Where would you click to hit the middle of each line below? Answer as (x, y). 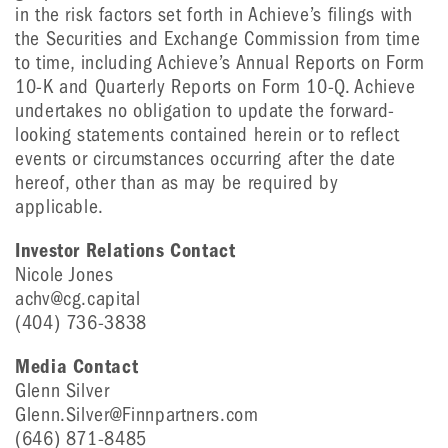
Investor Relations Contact (125, 250)
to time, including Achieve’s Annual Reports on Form (220, 62)
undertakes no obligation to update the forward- (205, 110)
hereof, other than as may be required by (177, 182)
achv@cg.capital (78, 298)
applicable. (60, 206)
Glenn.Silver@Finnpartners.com (137, 414)
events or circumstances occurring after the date (205, 158)
